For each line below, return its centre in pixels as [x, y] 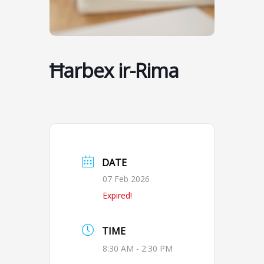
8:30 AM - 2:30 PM [138, 249]
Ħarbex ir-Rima [114, 71]
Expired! [117, 196]
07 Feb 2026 [126, 179]
